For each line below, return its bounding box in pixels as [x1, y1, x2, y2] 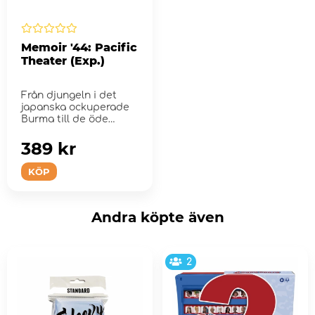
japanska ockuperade [21, 101, 129, 112]
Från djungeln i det [21, 89, 117, 101]
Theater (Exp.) [21, 53, 105, 67]
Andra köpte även [91, 208, 224, 226]
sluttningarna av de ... [21, 125, 129, 136]
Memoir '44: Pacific [21, 40, 137, 54]
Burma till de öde [21, 113, 108, 124]
